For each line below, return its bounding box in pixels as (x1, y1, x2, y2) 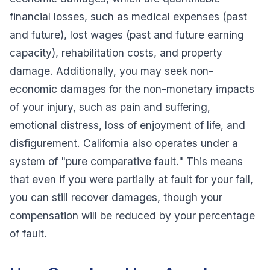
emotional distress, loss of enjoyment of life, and (10, 118, 246, 131)
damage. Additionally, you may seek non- (10, 64, 214, 77)
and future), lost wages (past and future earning (10, 28, 245, 41)
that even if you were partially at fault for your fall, (10, 172, 254, 186)
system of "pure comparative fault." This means (10, 154, 243, 168)
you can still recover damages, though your (10, 190, 223, 204)
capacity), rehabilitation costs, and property (10, 46, 223, 59)
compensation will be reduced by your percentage (10, 209, 256, 222)
